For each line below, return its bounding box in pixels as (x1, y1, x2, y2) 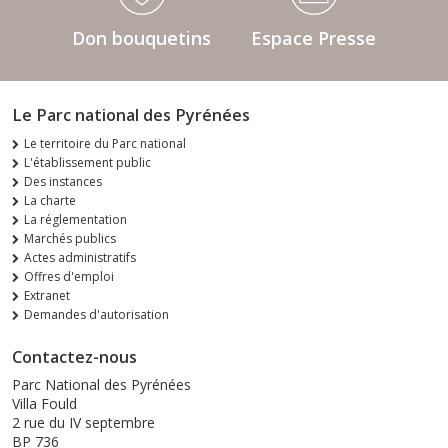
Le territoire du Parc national (24, 134, 186, 152)
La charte (24, 191, 76, 209)
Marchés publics (24, 229, 116, 247)
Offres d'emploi (24, 267, 114, 285)
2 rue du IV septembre (12, 412, 155, 432)
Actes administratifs (24, 248, 136, 266)
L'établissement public (24, 153, 151, 171)
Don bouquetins (72, 25, 211, 50)
